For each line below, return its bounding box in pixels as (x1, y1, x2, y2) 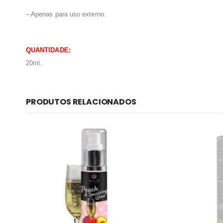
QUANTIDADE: (26, 46, 71, 54)
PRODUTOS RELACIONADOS (26, 96, 136, 108)
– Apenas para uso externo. (26, 10, 106, 18)
